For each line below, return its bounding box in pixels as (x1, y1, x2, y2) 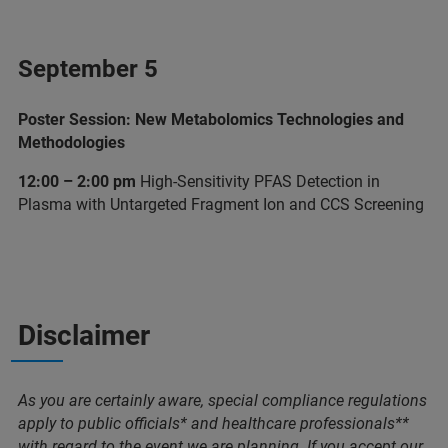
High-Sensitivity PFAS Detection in (136, 172, 380, 191)
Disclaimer (18, 319, 150, 352)
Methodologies (18, 133, 125, 152)
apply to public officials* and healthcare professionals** (18, 414, 409, 433)
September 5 (18, 55, 158, 83)
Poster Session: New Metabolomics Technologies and (18, 110, 404, 129)
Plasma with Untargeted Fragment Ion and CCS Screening (18, 195, 424, 214)
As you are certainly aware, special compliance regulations (18, 391, 427, 410)
